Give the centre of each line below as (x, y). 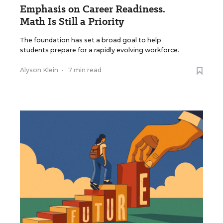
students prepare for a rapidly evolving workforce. (100, 50)
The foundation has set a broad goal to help (91, 40)
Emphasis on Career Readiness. (93, 9)
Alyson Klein (39, 70)
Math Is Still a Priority (72, 22)
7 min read (85, 70)
